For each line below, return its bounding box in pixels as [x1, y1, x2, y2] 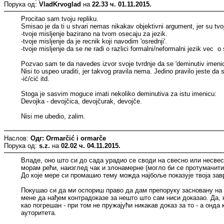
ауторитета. [21, 208, 57, 216]
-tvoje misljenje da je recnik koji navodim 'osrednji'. [21, 37, 167, 45]
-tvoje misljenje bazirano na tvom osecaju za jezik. [21, 29, 168, 37]
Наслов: [4, 134, 30, 142]
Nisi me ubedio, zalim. [21, 112, 86, 120]
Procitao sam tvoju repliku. [21, 14, 99, 22]
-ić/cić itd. [21, 74, 50, 82]
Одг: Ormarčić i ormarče [30, 134, 106, 142]
